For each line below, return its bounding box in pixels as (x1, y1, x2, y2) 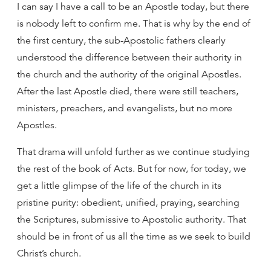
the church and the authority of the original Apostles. (17, 68, 241, 80)
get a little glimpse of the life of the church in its (17, 180, 221, 192)
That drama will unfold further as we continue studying (17, 146, 250, 158)
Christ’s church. (17, 247, 81, 260)
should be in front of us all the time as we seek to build (17, 230, 250, 243)
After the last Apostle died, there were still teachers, (17, 85, 238, 97)
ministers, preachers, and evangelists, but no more (17, 102, 232, 114)
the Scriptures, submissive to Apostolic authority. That (17, 214, 246, 226)
